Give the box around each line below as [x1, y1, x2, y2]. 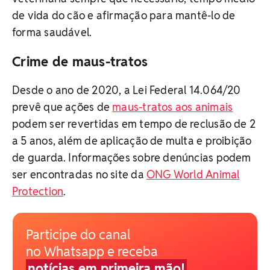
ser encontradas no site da [12, 168, 146, 182]
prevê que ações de [12, 100, 113, 115]
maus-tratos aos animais [112, 100, 233, 115]
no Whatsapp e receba [26, 243, 158, 260]
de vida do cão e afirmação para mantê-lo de [12, 8, 236, 23]
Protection [12, 184, 64, 199]
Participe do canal [26, 226, 130, 243]
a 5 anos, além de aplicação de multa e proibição [12, 134, 252, 148]
